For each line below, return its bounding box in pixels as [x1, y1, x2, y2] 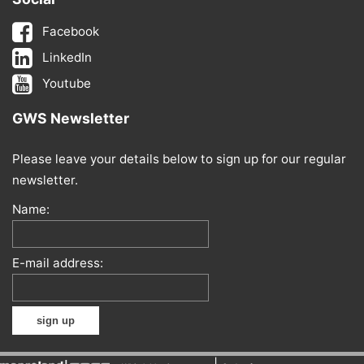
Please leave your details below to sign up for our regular [12, 151, 346, 167]
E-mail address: [12, 255, 103, 271]
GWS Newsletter [12, 110, 129, 127]
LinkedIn [42, 50, 93, 65]
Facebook [42, 24, 100, 39]
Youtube [42, 76, 92, 91]
